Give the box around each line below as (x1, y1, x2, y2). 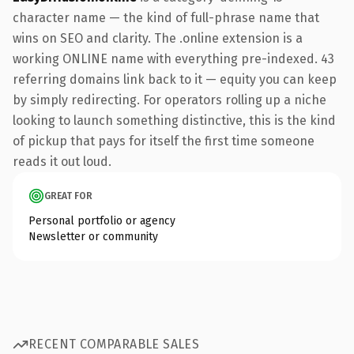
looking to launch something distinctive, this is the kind (13, 112, 336, 128)
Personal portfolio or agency (28, 213, 175, 228)
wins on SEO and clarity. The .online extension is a (13, 30, 303, 46)
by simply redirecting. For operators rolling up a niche (13, 92, 326, 107)
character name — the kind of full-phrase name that (13, 9, 319, 25)
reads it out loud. (13, 153, 111, 169)
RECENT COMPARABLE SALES (28, 337, 200, 352)
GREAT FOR (44, 190, 92, 201)
